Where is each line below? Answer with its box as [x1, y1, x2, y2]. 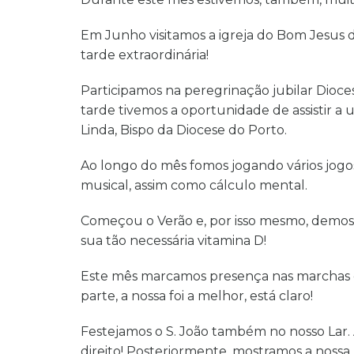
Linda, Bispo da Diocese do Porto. [81, 122, 290, 137]
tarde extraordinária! [81, 47, 209, 62]
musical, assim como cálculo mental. [81, 177, 311, 193]
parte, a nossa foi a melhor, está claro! [81, 288, 313, 303]
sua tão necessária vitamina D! [81, 232, 266, 248]
